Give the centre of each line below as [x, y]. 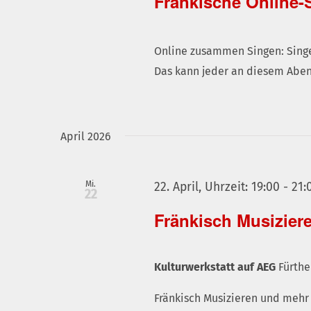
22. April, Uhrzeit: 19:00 [217, 187]
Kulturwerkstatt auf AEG [217, 267]
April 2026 [86, 137]
